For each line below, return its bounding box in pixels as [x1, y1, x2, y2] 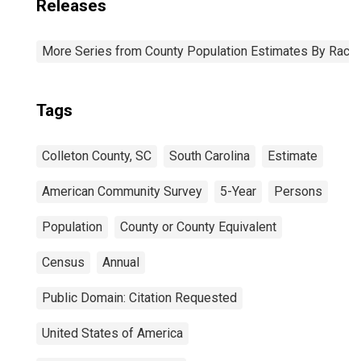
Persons [274, 184, 322, 199]
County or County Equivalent [120, 219, 276, 234]
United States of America [42, 326, 183, 341]
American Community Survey [42, 184, 202, 199]
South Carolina [169, 148, 250, 164]
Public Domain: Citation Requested [42, 290, 237, 305]
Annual [102, 255, 139, 270]
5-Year [220, 184, 256, 199]
